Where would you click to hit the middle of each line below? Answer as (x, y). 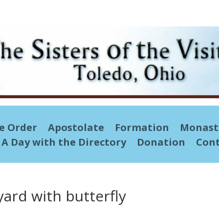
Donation (161, 142)
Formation (142, 127)
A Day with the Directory (64, 142)
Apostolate (76, 127)
